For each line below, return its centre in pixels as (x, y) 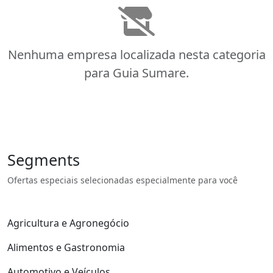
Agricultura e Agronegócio (68, 223)
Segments (44, 160)
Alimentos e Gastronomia (66, 247)
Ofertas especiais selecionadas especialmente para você (122, 180)
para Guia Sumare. (136, 73)
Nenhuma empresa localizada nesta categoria (136, 55)
